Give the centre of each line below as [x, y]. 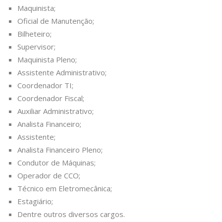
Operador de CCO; [49, 176]
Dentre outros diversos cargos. [71, 214]
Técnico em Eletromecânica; [65, 189]
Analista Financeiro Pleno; [60, 150]
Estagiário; [35, 201]
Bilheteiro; [34, 34]
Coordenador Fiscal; [51, 98]
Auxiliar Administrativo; [55, 111]
